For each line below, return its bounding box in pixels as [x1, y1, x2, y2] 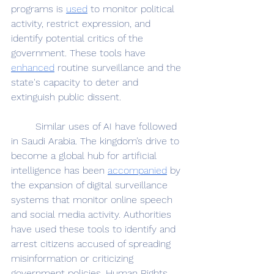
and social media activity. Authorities [11, 208, 174, 220]
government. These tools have [11, 46, 149, 59]
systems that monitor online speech [11, 193, 176, 206]
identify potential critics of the [11, 32, 146, 44]
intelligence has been [11, 164, 108, 176]
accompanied [108, 164, 167, 176]
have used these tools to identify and [11, 223, 179, 235]
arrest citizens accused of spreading [11, 237, 174, 250]
